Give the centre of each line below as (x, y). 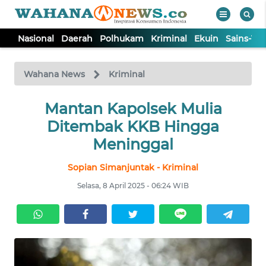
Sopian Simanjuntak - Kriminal (133, 167)
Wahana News (54, 74)
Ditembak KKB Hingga (133, 126)
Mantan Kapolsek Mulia (133, 109)
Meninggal (133, 144)
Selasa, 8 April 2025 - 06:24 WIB (133, 186)
